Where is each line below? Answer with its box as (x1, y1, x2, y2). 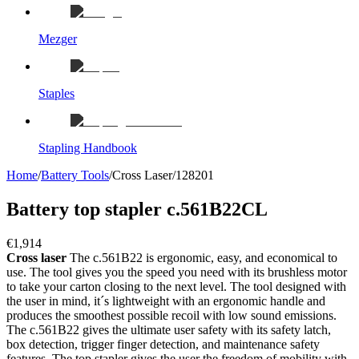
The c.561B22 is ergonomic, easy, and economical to (67, 250, 337, 264)
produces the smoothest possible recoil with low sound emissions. (6, 308, 337, 322)
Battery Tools (41, 168, 109, 182)
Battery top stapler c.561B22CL (6, 198, 268, 220)
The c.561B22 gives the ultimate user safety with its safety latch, (6, 322, 331, 337)
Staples (38, 87, 75, 100)
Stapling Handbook (38, 141, 137, 155)
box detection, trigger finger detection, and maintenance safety (6, 337, 320, 351)
